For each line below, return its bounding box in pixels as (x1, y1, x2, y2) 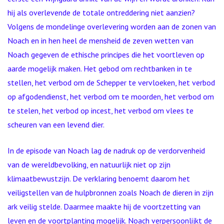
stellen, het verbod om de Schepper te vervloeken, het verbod (7, 77, 215, 87)
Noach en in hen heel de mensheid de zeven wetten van (7, 35, 193, 45)
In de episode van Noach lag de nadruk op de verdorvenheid (7, 145, 205, 155)
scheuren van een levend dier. (7, 119, 104, 129)
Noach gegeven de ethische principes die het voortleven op (7, 49, 204, 59)
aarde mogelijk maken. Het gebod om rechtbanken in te (7, 63, 192, 73)
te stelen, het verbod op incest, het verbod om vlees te (7, 105, 193, 115)
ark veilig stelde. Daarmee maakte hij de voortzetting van (7, 201, 200, 211)
